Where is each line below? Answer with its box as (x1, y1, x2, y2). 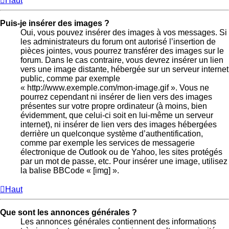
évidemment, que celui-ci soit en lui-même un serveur (20, 110, 213, 120)
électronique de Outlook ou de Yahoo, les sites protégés (20, 147, 222, 156)
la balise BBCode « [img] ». (20, 166, 119, 175)
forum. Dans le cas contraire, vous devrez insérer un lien (20, 55, 223, 64)
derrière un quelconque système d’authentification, (20, 129, 203, 138)
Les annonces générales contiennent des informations (20, 217, 216, 226)
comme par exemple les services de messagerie (20, 138, 195, 147)
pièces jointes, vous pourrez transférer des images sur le (20, 46, 224, 55)
